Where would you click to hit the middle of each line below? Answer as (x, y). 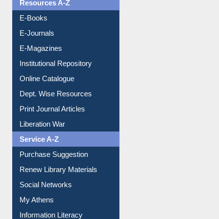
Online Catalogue (47, 91)
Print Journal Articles (53, 122)
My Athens (37, 213)
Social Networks (46, 197)
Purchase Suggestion (54, 167)
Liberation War (43, 137)
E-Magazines (41, 61)
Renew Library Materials (59, 182)
